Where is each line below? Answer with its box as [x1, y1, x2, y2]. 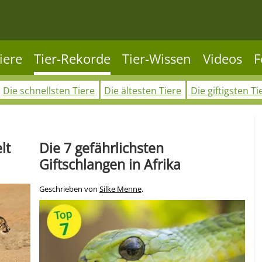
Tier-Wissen [122, 50, 191, 67]
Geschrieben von [39, 184, 99, 194]
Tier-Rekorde [34, 50, 111, 67]
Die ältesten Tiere [104, 84, 181, 97]
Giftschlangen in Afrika [39, 155, 181, 174]
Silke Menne [99, 184, 142, 194]
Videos [203, 50, 242, 67]
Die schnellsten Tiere [3, 84, 95, 97]
